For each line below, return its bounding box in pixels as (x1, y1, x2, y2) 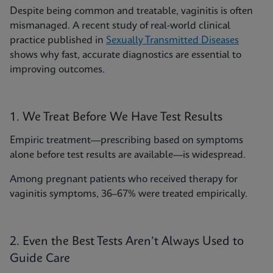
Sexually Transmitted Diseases (106, 35, 239, 46)
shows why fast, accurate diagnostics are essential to (10, 50, 241, 60)
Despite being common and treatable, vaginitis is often (10, 6, 253, 16)
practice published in (10, 35, 106, 46)
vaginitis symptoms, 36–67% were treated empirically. (10, 189, 247, 199)
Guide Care (10, 253, 70, 265)
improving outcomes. (10, 65, 105, 75)
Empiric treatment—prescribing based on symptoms (10, 135, 243, 146)
